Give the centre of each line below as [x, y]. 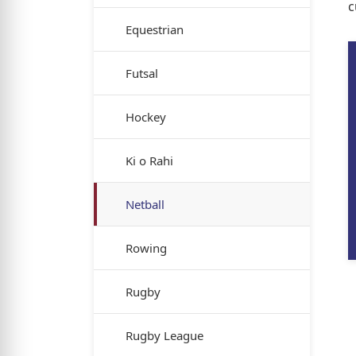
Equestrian [155, 29]
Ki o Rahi [149, 161]
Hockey [146, 117]
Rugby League [164, 335]
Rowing [146, 248]
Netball [145, 204]
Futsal [142, 73]
